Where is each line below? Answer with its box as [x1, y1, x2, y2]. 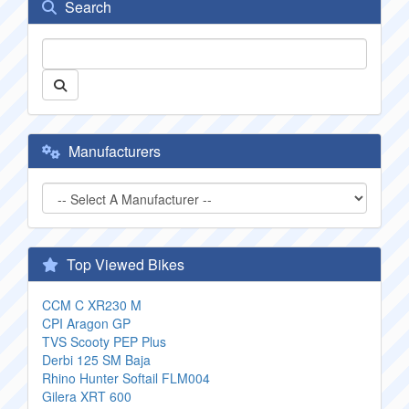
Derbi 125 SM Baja [42, 351, 151, 369]
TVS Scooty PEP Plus [42, 332, 166, 351]
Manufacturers [65, 141, 161, 162]
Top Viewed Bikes [63, 254, 184, 275]
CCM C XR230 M [42, 296, 142, 314]
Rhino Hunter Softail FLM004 [42, 369, 210, 387]
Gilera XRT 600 [42, 387, 131, 405]
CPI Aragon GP [42, 314, 131, 332]
